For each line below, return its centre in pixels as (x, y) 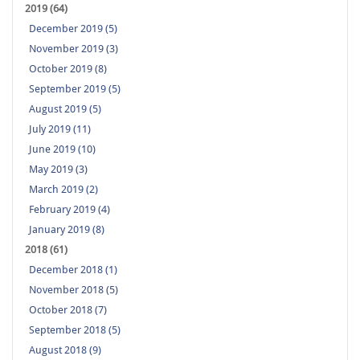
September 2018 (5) (75, 330)
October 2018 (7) (68, 310)
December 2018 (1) (73, 270)
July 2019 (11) (60, 129)
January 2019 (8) (67, 230)
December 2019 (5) (73, 29)
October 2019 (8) (68, 69)
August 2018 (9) (65, 350)
